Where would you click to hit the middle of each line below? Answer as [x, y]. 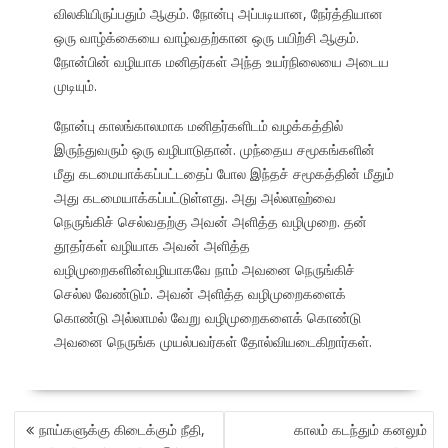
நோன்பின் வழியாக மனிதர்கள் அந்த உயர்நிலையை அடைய [221, 62]
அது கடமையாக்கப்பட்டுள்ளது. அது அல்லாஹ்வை [194, 198]
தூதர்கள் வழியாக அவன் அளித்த [151, 246]
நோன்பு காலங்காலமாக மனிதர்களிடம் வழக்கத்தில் [198, 126]
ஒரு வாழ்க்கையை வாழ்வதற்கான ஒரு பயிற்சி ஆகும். [206, 38]
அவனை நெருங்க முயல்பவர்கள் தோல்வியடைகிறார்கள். [212, 342]
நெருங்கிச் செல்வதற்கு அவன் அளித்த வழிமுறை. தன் [210, 222]
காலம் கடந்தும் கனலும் [361, 430]
